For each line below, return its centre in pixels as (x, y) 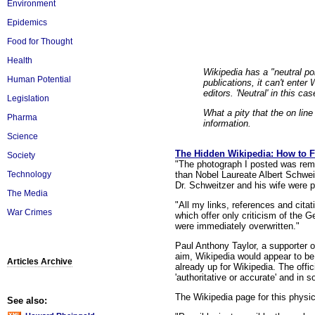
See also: (27, 301)
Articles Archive (40, 262)
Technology (29, 174)
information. (227, 123)
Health (20, 60)
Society (21, 155)
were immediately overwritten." (237, 226)
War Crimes (30, 212)
